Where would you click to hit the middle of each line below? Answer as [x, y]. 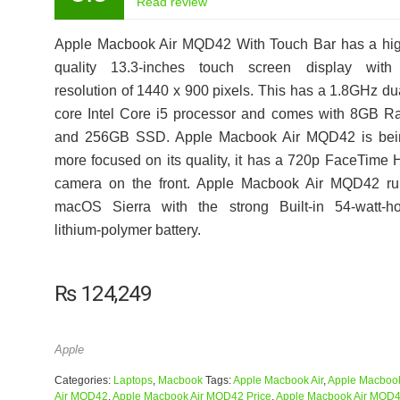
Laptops [133, 380]
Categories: [83, 380]
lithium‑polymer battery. [127, 230]
